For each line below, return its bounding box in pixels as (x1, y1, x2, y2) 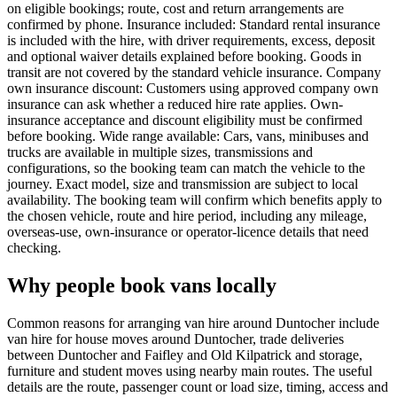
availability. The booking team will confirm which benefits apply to (7, 192, 382, 208)
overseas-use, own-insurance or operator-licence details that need (7, 224, 369, 240)
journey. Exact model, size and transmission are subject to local (7, 176, 358, 192)
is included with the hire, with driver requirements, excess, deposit (7, 33, 375, 49)
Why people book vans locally (7, 274, 276, 298)
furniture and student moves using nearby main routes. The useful (7, 363, 372, 379)
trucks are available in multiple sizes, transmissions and (7, 144, 313, 160)
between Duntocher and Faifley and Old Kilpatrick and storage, (7, 347, 362, 363)
